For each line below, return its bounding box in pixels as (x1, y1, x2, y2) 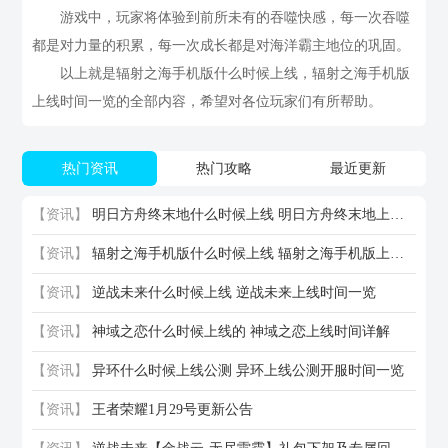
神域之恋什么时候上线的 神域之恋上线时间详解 (92, 324, 391, 340)
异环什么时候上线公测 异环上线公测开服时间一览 (92, 363, 405, 379)
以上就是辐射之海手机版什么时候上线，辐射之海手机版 (32, 66, 411, 82)
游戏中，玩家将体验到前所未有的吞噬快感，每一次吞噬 (32, 10, 411, 26)
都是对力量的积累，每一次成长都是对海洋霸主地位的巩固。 (32, 38, 411, 54)
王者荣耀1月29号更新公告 (92, 402, 254, 418)
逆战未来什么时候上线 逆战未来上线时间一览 (92, 285, 377, 301)
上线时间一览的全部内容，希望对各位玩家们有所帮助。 (32, 94, 383, 110)
